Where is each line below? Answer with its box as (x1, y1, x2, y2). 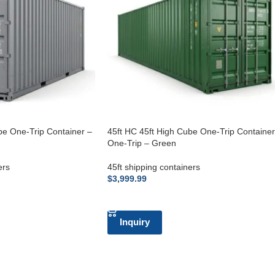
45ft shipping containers (107, 161, 200, 172)
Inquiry (119, 216, 150, 227)
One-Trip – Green (107, 137, 176, 148)
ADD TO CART (114, 192, 169, 202)
